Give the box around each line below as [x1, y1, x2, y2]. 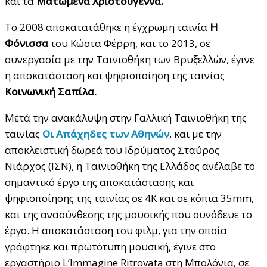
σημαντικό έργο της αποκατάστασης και [5, 175, 194, 190]
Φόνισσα [5, 36, 48, 51]
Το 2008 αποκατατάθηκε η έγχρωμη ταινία [5, 20, 210, 35]
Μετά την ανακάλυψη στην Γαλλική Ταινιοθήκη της [5, 111, 247, 125]
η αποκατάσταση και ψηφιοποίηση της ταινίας [5, 69, 225, 83]
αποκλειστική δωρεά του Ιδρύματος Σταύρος [5, 143, 219, 157]
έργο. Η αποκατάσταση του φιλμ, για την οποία [5, 223, 227, 238]
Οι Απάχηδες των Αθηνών [42, 127, 169, 141]
